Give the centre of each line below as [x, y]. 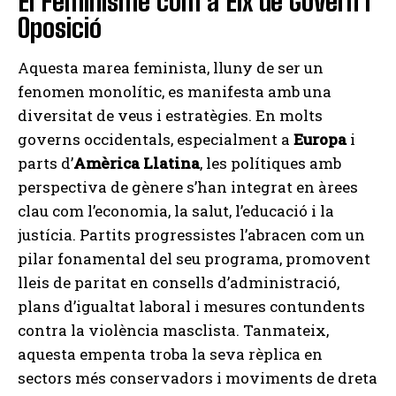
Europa [320, 140]
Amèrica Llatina [137, 164]
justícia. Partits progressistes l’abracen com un [191, 235]
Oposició [60, 28]
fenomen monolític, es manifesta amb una [175, 92]
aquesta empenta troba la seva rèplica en [170, 354]
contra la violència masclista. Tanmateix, [173, 331]
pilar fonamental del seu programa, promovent [194, 259]
